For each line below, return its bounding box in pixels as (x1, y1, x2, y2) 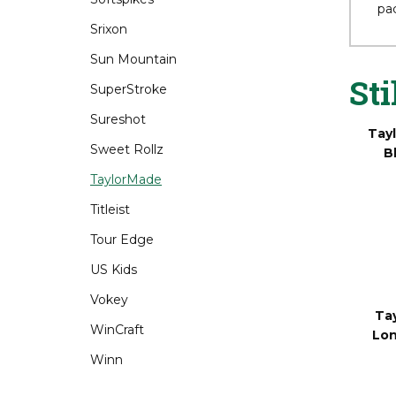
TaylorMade (90, 171, 162, 187)
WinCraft (90, 322, 144, 338)
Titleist (90, 202, 130, 217)
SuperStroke (90, 81, 167, 97)
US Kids (90, 262, 137, 278)
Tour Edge (90, 232, 154, 247)
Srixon (90, 21, 127, 37)
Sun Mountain (90, 51, 177, 67)
